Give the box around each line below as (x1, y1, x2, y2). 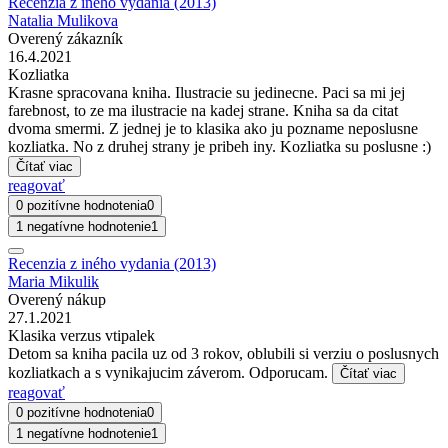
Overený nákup (8, 290, 106, 308)
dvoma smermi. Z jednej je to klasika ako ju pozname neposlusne (8, 119, 418, 137)
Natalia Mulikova (8, 11, 118, 29)
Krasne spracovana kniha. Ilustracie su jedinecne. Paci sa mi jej (8, 83, 405, 101)
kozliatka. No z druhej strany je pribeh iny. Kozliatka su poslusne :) (8, 137, 431, 155)
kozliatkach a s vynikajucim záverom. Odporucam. (8, 363, 332, 381)
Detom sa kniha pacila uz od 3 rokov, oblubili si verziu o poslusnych (8, 344, 439, 362)
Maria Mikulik (8, 272, 99, 290)
